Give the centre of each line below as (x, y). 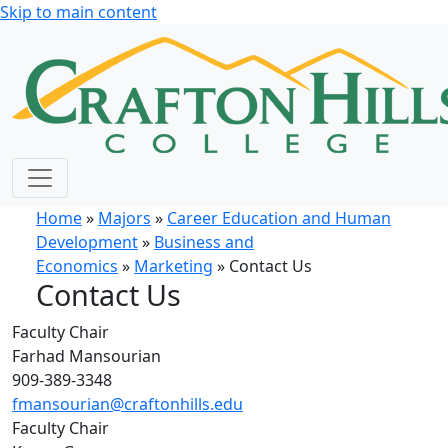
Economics (77, 266)
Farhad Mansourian (86, 356)
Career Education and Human (279, 218)
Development (87, 242)
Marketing (173, 266)
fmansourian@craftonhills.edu (127, 404)
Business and (204, 242)
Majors (124, 218)
